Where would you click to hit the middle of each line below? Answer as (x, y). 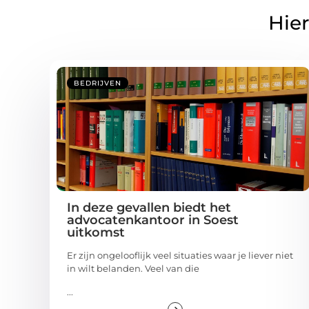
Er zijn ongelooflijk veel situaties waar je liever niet (180, 256)
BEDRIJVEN (98, 83)
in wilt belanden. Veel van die (133, 269)
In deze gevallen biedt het (149, 208)
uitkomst (96, 233)
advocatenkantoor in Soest (153, 220)
